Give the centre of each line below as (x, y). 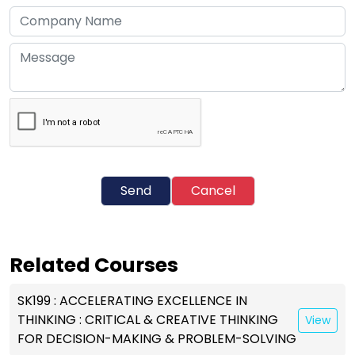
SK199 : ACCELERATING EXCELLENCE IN (132, 301)
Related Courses (94, 265)
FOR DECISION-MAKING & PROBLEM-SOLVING (157, 339)
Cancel (213, 191)
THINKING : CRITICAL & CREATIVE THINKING (148, 320)
